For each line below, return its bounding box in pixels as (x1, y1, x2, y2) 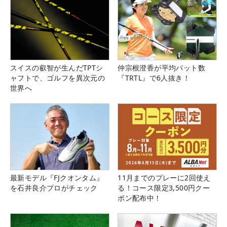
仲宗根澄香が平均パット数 (118, 63, 205, 73)
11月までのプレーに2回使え (118, 172, 211, 182)
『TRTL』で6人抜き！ (118, 73, 190, 83)
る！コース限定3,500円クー (118, 182, 210, 193)
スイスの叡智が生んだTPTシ (10, 63, 103, 73)
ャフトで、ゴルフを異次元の (10, 73, 105, 83)
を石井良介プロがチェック (10, 182, 98, 193)
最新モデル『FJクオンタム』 (10, 172, 104, 182)
